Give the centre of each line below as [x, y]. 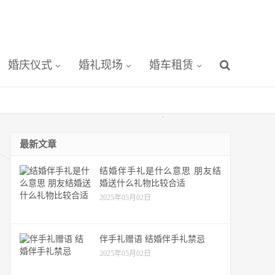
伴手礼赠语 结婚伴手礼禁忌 [152, 239]
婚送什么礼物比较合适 [142, 183]
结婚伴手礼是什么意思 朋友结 [160, 171]
